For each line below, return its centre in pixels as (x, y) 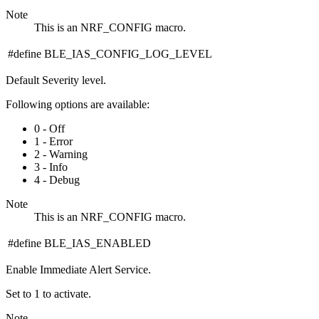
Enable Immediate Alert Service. (78, 269)
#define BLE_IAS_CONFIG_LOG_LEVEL (110, 53)
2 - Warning (61, 154)
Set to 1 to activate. (48, 293)
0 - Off (49, 128)
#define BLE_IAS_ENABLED (79, 243)
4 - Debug (57, 179)
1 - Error (53, 141)
